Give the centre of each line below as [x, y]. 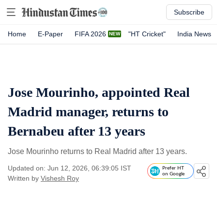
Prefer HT [173, 168]
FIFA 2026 [90, 34]
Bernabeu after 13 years [77, 131]
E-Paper [50, 34]
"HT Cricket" [147, 34]
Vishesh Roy [60, 178]
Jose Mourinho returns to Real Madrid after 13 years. [98, 151]
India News [194, 34]
